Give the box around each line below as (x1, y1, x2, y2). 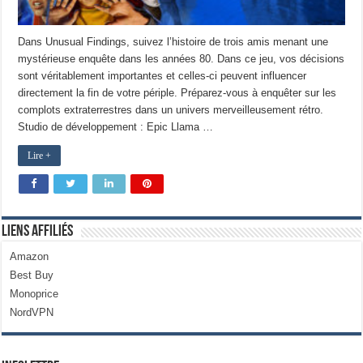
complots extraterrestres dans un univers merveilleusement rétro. (18, 103, 324, 116)
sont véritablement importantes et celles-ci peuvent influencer (18, 69, 307, 82)
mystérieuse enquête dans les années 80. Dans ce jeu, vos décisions (18, 52, 345, 65)
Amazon (10, 250, 49, 263)
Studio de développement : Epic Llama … (18, 120, 214, 133)
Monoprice (10, 287, 59, 300)
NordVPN (10, 305, 54, 318)
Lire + (28, 149, 52, 161)
